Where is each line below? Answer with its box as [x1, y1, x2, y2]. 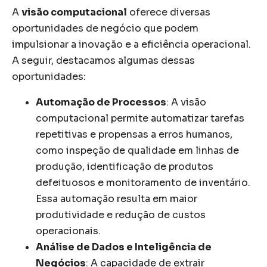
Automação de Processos [36, 95, 166, 108]
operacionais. [36, 224, 101, 237]
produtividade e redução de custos [36, 208, 206, 221]
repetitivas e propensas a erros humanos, [36, 128, 232, 141]
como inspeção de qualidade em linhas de [36, 144, 239, 157]
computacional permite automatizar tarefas [36, 111, 244, 125]
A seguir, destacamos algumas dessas [12, 54, 195, 67]
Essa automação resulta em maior [36, 192, 197, 205]
